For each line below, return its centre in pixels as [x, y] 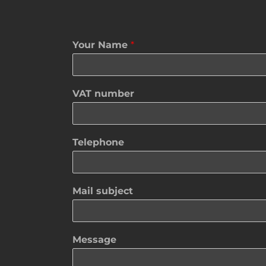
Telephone [98, 142]
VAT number [103, 94]
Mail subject [103, 191]
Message [94, 240]
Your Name [102, 45]
